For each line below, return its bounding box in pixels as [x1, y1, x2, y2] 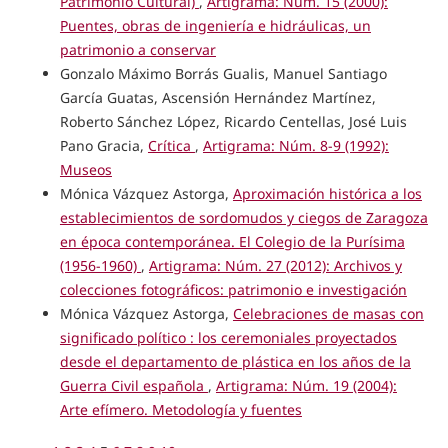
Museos [59, 159, 112, 179]
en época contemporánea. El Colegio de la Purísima [59, 231, 405, 251]
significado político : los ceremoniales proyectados [59, 327, 397, 347]
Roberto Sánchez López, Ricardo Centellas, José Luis [59, 111, 407, 131]
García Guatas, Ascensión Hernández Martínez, [59, 87, 376, 107]
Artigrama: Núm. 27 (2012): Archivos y [148, 255, 402, 275]
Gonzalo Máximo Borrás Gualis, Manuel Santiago [59, 63, 387, 83]
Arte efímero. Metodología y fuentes [59, 399, 302, 419]
